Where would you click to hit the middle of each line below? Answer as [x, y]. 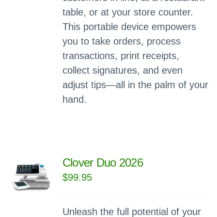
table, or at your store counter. [128, 12]
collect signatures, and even [122, 70]
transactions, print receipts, [121, 56]
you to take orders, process [121, 41]
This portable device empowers [129, 27]
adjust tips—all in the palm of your [135, 85]
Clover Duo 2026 [102, 163]
